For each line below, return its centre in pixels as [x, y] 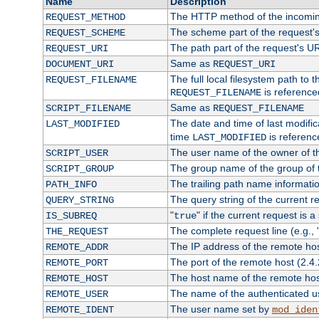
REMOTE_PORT [77, 263]
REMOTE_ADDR [77, 247]
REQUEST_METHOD [85, 17]
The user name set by [221, 309]
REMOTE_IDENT [79, 310]
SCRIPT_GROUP [79, 169]
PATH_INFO [71, 185]
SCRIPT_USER [77, 153]
